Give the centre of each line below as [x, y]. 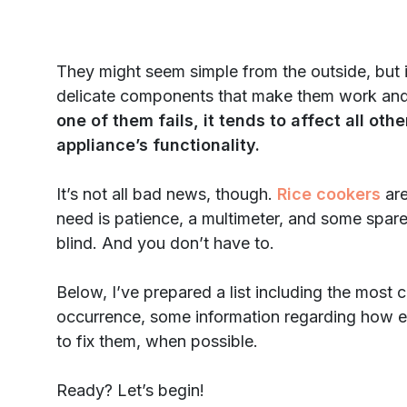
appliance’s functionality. [158, 144]
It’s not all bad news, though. [167, 194]
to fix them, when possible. [157, 341]
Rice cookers [329, 194]
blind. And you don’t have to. [165, 243]
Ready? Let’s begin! [130, 390]
